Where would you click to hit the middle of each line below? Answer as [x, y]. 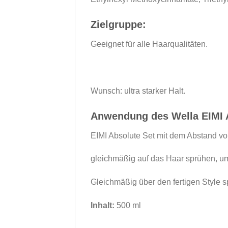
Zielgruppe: [118, 25]
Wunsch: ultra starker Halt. [138, 91]
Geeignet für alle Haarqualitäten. [149, 44]
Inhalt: [103, 205]
